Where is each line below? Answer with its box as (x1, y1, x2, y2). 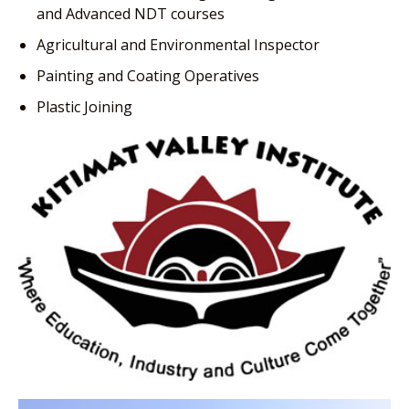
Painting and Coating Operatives (37, 66, 259, 87)
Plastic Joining (37, 97, 132, 118)
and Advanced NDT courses (37, 4, 225, 25)
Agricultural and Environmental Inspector (37, 35, 320, 56)
